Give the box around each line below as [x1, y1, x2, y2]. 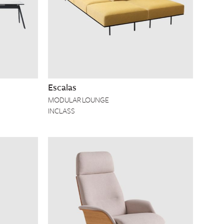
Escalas [48, 82, 76, 93]
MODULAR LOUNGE [48, 95, 109, 104]
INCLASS [48, 106, 75, 115]
